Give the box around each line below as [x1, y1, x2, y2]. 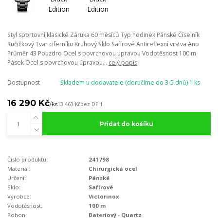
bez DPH [80, 100, 102, 108]
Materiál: [7, 164, 30, 172]
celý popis [109, 58, 137, 67]
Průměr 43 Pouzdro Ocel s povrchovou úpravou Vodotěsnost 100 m [7, 49, 196, 57]
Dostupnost [7, 78, 40, 87]
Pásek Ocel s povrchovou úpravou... [7, 58, 109, 67]
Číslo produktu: [7, 155, 48, 163]
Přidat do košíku [99, 120, 153, 127]
